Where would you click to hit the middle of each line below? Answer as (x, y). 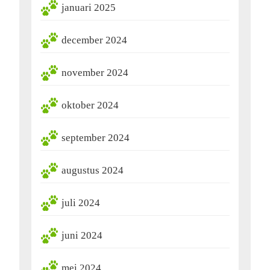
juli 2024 (81, 203)
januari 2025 (89, 8)
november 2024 (95, 73)
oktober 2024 (90, 105)
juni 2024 (82, 236)
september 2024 (96, 138)
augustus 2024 (93, 171)
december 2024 (94, 40)
